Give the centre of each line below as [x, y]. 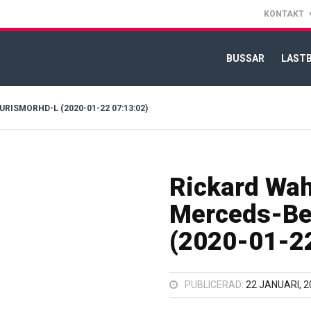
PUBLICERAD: [215, 285]
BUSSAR [245, 58]
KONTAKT [284, 14]
